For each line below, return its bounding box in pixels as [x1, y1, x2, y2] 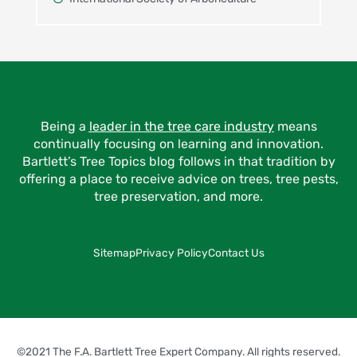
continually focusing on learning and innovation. [33, 136, 324, 151]
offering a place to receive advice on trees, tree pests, [18, 171, 339, 186]
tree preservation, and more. [94, 189, 263, 204]
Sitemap [92, 246, 135, 259]
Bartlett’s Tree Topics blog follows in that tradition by [22, 154, 335, 169]
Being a [40, 119, 89, 134]
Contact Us [207, 246, 265, 259]
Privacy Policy [135, 246, 208, 259]
